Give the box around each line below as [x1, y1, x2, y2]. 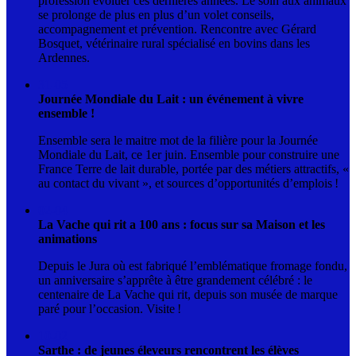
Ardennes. [38, 50, 90, 64]
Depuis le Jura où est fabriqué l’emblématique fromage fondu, [38, 258, 347, 273]
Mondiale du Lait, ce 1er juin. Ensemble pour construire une [38, 147, 339, 161]
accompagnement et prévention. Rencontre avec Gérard [38, 21, 316, 36]
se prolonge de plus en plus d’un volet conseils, [38, 7, 274, 21]
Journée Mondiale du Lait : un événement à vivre [38, 91, 304, 106]
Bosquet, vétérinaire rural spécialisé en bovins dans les [38, 36, 310, 50]
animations [38, 231, 97, 246]
